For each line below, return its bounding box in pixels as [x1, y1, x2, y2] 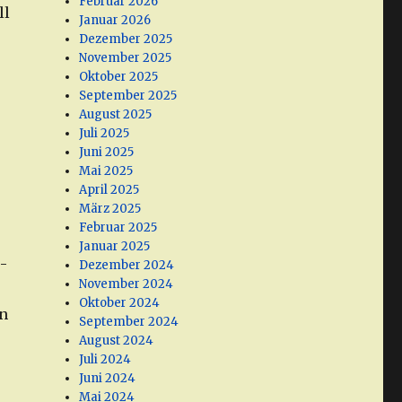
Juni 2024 [79, 371, 136, 387]
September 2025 [79, 88, 178, 104]
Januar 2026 [79, 13, 152, 29]
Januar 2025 [79, 239, 151, 255]
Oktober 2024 [79, 295, 161, 311]
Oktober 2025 [79, 69, 159, 85]
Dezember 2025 [79, 31, 173, 48]
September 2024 [79, 314, 179, 330]
